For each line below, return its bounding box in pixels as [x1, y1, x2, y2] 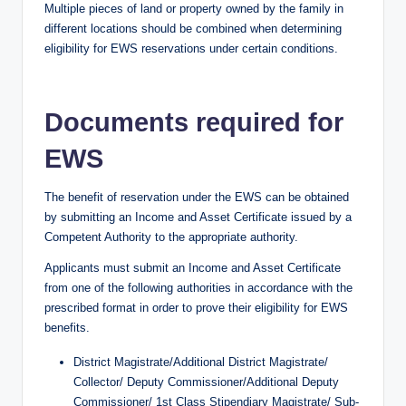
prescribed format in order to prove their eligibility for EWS [44, 301, 348, 315]
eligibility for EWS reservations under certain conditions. [44, 42, 338, 56]
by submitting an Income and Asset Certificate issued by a [44, 210, 352, 225]
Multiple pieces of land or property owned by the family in [44, 2, 343, 16]
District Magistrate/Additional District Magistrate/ [73, 355, 328, 370]
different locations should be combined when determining [44, 22, 342, 36]
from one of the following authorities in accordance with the [44, 281, 353, 295]
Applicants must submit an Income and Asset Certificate [44, 261, 341, 275]
